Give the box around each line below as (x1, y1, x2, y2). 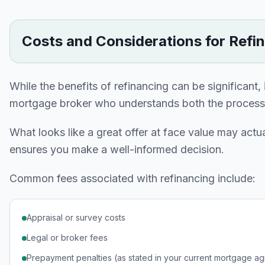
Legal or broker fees (27, 232, 108, 243)
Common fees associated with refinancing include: (9, 172, 256, 185)
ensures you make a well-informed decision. (9, 143, 224, 156)
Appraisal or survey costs (27, 212, 125, 222)
